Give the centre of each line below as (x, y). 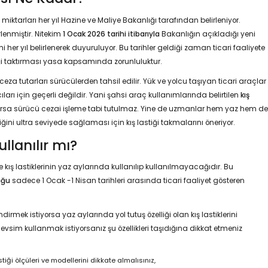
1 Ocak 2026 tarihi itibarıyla (111, 34)
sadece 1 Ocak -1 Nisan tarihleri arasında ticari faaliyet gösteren (127, 181)
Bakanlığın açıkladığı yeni (207, 34)
